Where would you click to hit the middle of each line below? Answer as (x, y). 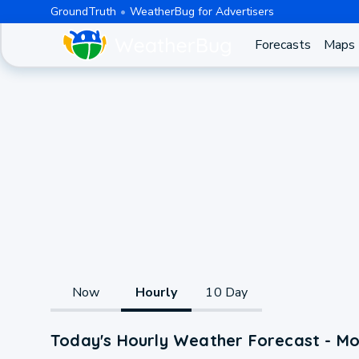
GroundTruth (83, 11)
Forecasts (282, 45)
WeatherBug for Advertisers (202, 11)
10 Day (227, 292)
